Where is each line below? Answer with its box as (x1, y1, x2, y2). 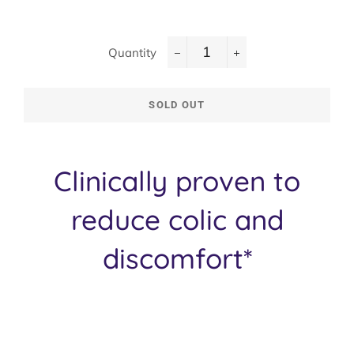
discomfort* (102, 241, 252, 276)
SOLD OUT (149, 99, 205, 111)
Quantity (107, 45, 156, 60)
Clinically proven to (54, 164, 300, 198)
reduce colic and (70, 202, 284, 237)
